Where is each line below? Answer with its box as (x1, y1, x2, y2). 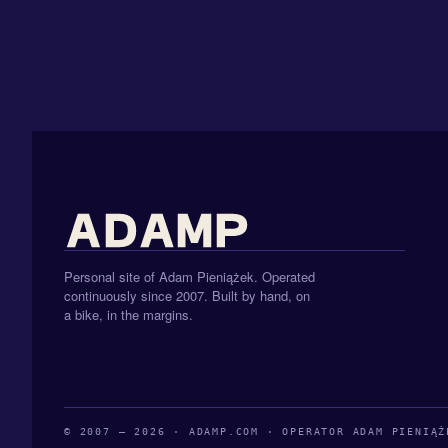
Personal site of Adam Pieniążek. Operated (64, 266, 315, 286)
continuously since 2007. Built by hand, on (64, 285, 310, 305)
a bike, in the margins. (64, 304, 193, 324)
